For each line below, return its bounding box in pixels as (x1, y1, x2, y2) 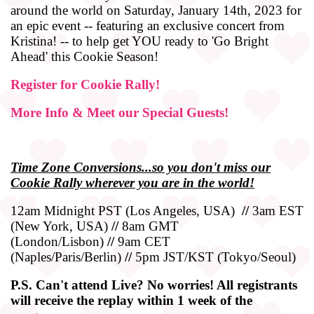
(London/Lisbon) (11, 233, 107, 249)
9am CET (114, 233, 170, 249)
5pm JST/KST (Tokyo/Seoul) (132, 249, 299, 264)
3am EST (249, 203, 303, 218)
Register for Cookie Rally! (11, 76, 160, 92)
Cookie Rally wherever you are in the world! (11, 175, 254, 190)
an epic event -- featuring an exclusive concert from (11, 18, 285, 33)
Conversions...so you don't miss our (70, 159, 271, 175)
